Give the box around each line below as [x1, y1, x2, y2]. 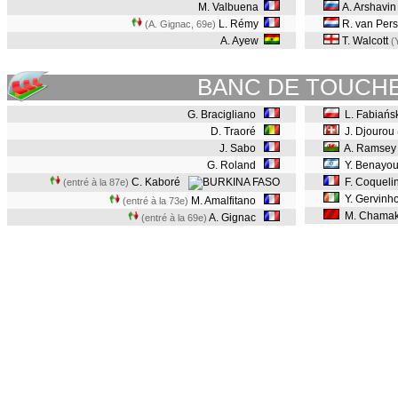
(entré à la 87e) [63, 177, 129, 187]
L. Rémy [216, 18, 264, 30]
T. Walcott [339, 35, 391, 47]
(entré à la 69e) [141, 212, 207, 223]
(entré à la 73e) [123, 195, 188, 206]
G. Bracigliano [187, 108, 264, 121]
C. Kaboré [129, 176, 188, 188]
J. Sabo [219, 142, 264, 155]
